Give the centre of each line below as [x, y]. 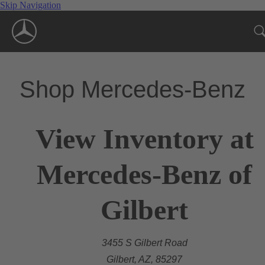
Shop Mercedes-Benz [132, 89]
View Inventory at [144, 138]
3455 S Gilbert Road [144, 243]
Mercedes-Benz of [144, 174]
